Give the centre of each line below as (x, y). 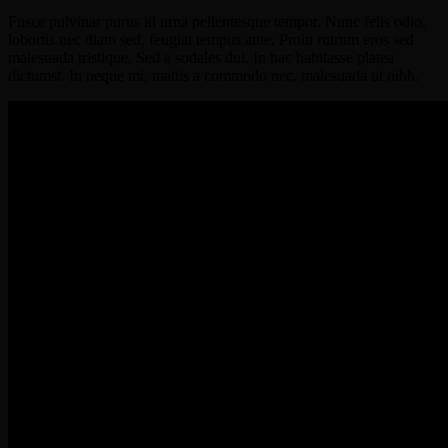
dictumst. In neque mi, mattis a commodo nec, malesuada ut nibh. (213, 76)
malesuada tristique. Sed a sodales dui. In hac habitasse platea (201, 58)
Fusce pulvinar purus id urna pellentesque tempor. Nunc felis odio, (217, 22)
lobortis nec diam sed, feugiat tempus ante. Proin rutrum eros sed (211, 40)
